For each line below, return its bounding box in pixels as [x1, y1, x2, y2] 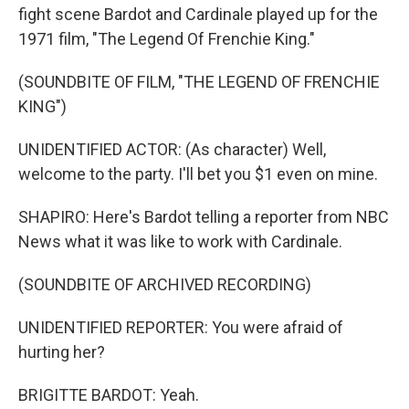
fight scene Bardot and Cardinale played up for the [18, 5, 378, 24]
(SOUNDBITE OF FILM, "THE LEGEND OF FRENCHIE [18, 72, 380, 91]
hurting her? [18, 342, 105, 362]
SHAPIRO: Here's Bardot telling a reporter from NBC [18, 207, 389, 226]
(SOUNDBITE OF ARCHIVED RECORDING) [18, 275, 311, 294]
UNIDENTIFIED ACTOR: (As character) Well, [18, 140, 326, 159]
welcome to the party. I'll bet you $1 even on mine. [18, 164, 378, 184]
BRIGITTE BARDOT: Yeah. [18, 385, 199, 404]
